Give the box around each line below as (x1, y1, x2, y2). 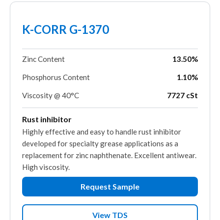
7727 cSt (167, 90, 198, 100)
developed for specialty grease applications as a (22, 138, 178, 148)
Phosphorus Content (22, 72, 90, 82)
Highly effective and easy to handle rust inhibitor (22, 127, 181, 136)
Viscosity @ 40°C (22, 90, 79, 100)
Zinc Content (22, 54, 65, 63)
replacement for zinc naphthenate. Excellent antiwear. (22, 150, 196, 160)
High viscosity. (22, 162, 70, 171)
